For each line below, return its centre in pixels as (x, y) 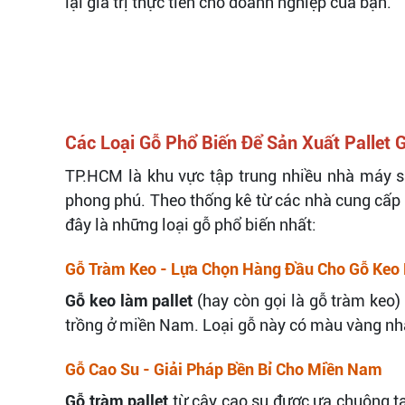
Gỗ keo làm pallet (129, 300)
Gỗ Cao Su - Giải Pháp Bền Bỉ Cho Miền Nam (224, 369)
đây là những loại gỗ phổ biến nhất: (191, 224)
